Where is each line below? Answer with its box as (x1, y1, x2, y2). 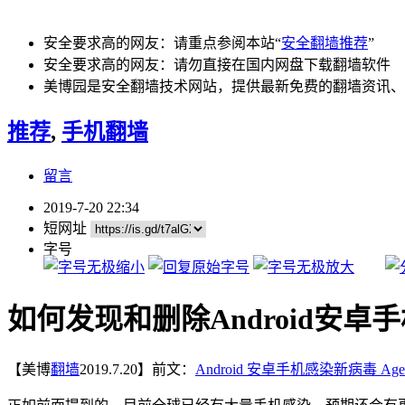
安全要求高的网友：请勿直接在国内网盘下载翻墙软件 (43, 57, 391, 72)
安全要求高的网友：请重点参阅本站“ (43, 35, 281, 51)
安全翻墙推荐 (281, 35, 368, 51)
